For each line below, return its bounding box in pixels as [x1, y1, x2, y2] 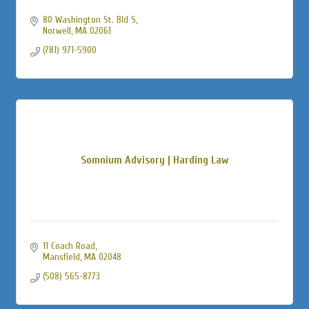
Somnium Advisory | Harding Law [81, 153, 228, 166]
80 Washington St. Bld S [42, 13, 136, 26]
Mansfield [42, 250, 80, 263]
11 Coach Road [42, 239, 95, 252]
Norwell [42, 24, 71, 37]
